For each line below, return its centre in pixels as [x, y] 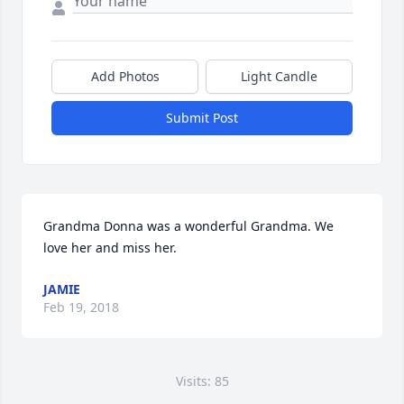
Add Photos [125, 76]
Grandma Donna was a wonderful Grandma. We [188, 226]
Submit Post [202, 118]
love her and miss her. [110, 248]
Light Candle [279, 76]
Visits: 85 [202, 381]
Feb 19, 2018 [81, 307]
